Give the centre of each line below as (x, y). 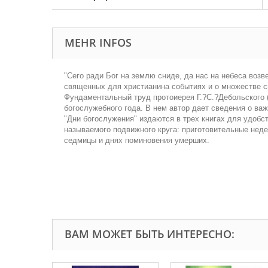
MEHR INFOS (98, 42)
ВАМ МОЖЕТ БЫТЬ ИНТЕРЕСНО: (150, 234)
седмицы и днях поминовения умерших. (137, 140)
